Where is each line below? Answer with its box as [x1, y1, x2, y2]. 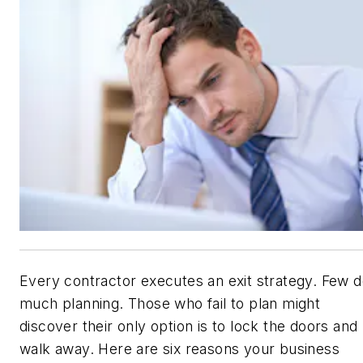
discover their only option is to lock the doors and [19, 318, 358, 335]
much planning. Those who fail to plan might [19, 295, 321, 313]
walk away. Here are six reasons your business [19, 340, 340, 358]
